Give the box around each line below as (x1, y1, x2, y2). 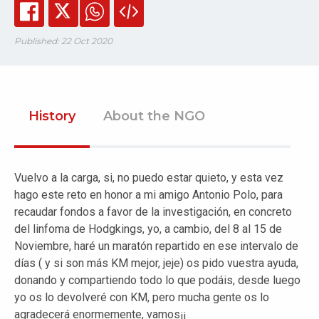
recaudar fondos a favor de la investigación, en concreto (14, 205, 292, 219)
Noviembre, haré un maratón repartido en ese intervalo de (14, 239, 298, 253)
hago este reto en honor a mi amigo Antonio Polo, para (14, 188, 283, 202)
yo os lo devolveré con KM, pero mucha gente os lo (14, 291, 269, 305)
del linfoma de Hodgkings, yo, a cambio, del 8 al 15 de (14, 222, 282, 236)
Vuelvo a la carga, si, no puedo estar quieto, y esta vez (14, 171, 283, 185)
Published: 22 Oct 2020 (14, 36, 113, 47)
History (28, 108, 75, 125)
